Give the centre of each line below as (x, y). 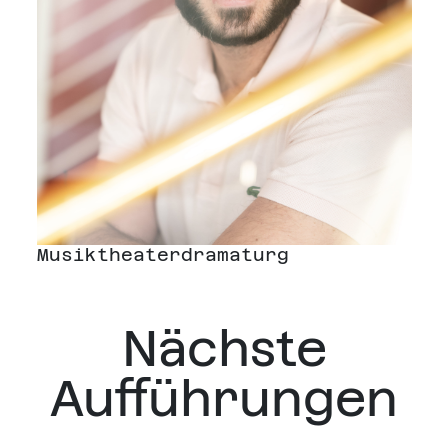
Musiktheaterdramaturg (162, 255)
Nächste (224, 349)
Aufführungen (224, 399)
